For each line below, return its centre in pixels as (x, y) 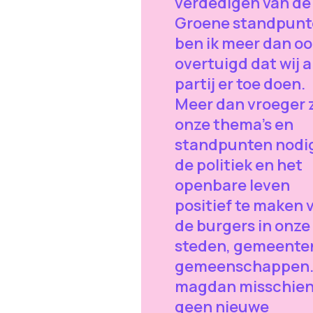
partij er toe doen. (240, 83)
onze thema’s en (234, 124)
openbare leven (232, 185)
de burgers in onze (242, 225)
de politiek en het (238, 165)
